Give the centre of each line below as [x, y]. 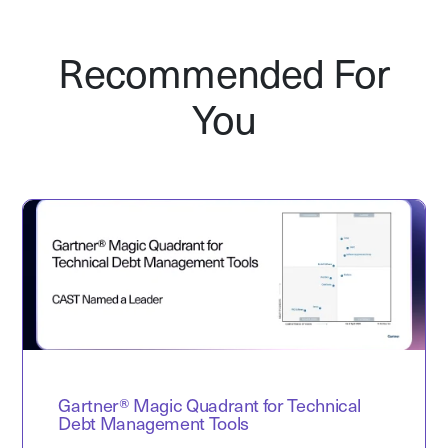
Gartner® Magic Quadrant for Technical [210, 407]
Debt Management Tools [153, 425]
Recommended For [224, 77]
